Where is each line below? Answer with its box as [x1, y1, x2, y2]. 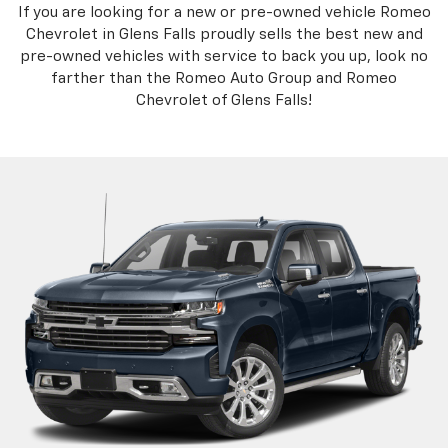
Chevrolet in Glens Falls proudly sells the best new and [25, 26, 423, 42]
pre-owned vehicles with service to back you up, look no [20, 48, 428, 64]
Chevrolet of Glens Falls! [136, 92, 312, 108]
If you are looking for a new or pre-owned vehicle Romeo [17, 4, 431, 20]
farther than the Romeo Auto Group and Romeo [51, 70, 397, 86]
